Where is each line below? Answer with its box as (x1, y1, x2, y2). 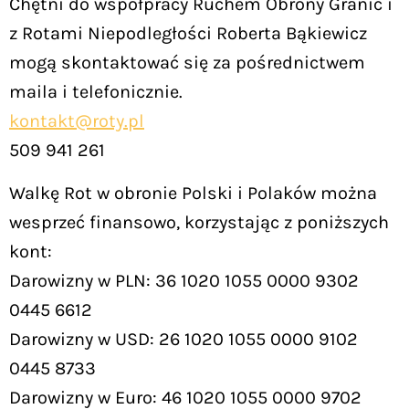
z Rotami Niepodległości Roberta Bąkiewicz (9, 23, 367, 45)
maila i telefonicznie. (9, 81, 183, 103)
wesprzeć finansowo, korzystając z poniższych (9, 211, 389, 233)
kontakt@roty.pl (9, 110, 144, 132)
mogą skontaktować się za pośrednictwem (9, 52, 365, 74)
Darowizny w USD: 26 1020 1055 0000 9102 (9, 328, 358, 350)
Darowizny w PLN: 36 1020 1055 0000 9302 (9, 269, 359, 291)
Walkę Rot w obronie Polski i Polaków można (9, 182, 377, 204)
